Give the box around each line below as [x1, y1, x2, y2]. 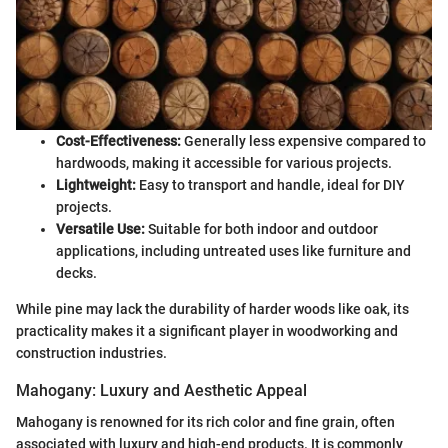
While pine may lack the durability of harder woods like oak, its [16, 300, 409, 317]
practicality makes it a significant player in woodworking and [16, 322, 398, 339]
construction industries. [16, 344, 167, 361]
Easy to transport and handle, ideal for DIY [136, 176, 405, 193]
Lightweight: [56, 176, 136, 193]
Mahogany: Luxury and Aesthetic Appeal [16, 380, 307, 400]
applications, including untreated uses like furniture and [56, 242, 411, 259]
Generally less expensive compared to [181, 132, 426, 149]
